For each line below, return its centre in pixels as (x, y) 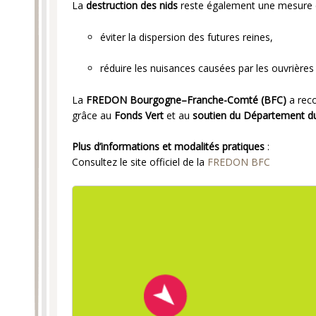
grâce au (93, 115)
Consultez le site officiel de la (140, 162)
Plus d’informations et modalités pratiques (168, 146)
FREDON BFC (239, 162)
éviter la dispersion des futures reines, (187, 37)
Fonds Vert (139, 115)
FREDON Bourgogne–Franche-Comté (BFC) (186, 99)
